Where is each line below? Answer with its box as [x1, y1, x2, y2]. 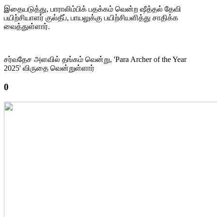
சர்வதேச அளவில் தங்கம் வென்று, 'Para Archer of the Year [4, 55, 186, 64]
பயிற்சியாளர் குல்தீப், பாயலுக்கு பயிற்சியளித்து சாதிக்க [4, 14, 178, 22]
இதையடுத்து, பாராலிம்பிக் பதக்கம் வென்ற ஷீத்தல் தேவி [4, 5, 181, 14]
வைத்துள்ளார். [4, 22, 50, 31]
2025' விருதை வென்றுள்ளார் [4, 64, 94, 73]
